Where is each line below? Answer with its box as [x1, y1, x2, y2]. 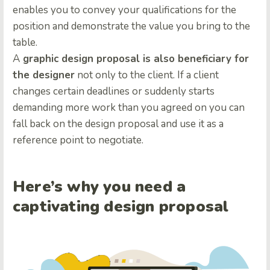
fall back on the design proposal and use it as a [13, 117, 224, 131]
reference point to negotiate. [13, 133, 143, 148]
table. [13, 36, 37, 50]
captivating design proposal [13, 195, 229, 217]
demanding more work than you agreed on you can [13, 101, 245, 115]
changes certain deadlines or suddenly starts [13, 84, 215, 99]
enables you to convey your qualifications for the [13, 3, 236, 17]
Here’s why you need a [13, 175, 186, 197]
